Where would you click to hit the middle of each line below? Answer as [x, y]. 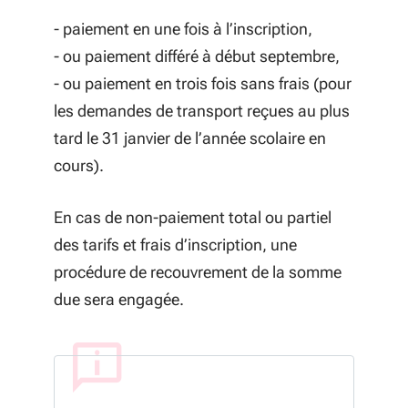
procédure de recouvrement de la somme [198, 272]
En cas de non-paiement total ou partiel [193, 217]
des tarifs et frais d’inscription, [162, 245]
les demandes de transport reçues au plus [202, 111]
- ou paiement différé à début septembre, [197, 56]
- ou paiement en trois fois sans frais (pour [203, 83]
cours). [79, 165]
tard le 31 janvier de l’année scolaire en [190, 138]
